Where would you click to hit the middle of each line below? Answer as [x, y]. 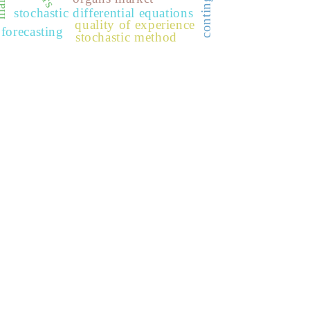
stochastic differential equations [103, 13]
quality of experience [135, 24]
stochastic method [126, 37]
